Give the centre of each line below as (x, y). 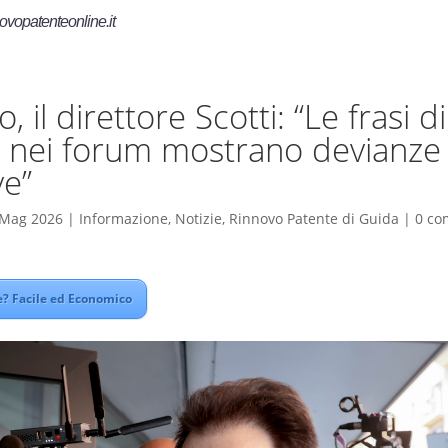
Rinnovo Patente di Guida (313, 218)
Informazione (123, 218)
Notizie (198, 218)
